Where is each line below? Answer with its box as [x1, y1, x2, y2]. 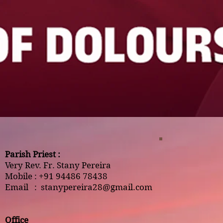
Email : [5, 182, 41, 192]
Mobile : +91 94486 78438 [5, 171, 108, 181]
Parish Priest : [5, 149, 62, 159]
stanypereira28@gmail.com [41, 182, 152, 192]
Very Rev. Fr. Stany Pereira [5, 160, 111, 170]
